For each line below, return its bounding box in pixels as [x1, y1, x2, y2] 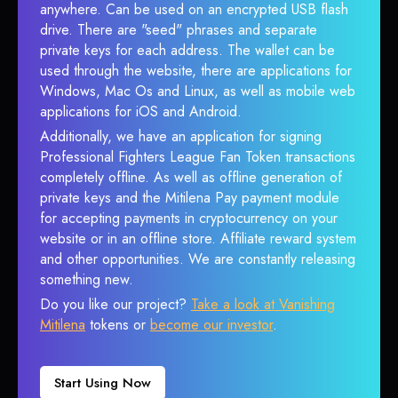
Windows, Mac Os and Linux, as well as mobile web [40, 81, 355, 101]
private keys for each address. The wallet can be [40, 40, 335, 60]
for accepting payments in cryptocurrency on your [40, 208, 338, 228]
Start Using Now [54, 373, 151, 393]
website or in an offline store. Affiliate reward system [40, 228, 356, 249]
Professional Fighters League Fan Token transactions [40, 147, 355, 167]
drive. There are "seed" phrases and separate [40, 20, 317, 40]
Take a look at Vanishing [191, 294, 335, 314]
